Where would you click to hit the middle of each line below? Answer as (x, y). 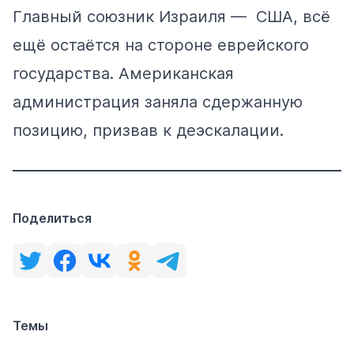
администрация (79, 102)
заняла (171, 102)
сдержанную (250, 102)
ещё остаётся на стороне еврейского (161, 45)
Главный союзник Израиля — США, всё (171, 16)
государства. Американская (123, 73)
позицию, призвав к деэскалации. (148, 130)
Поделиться (52, 218)
